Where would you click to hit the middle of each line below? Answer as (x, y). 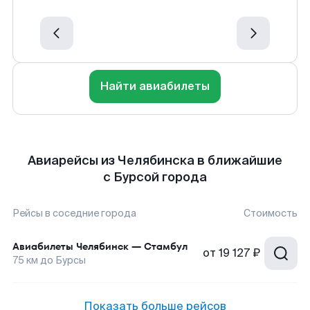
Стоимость (271, 213)
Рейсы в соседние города (74, 213)
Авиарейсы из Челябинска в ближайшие (155, 161)
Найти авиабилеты (155, 86)
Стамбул (166, 246)
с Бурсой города (155, 177)
